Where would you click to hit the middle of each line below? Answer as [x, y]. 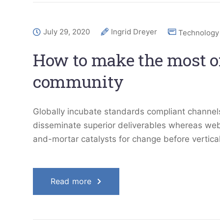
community [78, 81]
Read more [71, 181]
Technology [199, 33]
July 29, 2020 [67, 32]
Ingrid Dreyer [134, 32]
